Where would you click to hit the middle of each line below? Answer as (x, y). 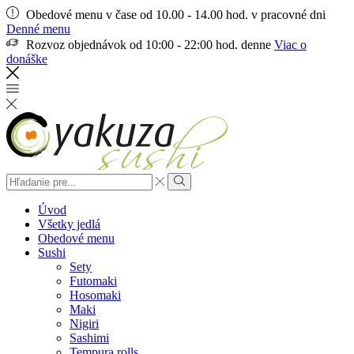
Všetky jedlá (69, 224)
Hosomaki (95, 296)
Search (23, 179)
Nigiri (84, 324)
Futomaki (93, 281)
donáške (27, 59)
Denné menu (38, 29)
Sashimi (89, 338)
